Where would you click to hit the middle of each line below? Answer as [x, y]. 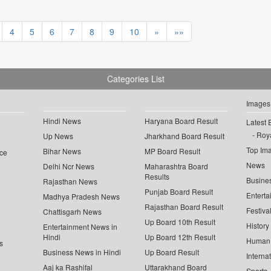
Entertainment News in [80, 227]
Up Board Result [172, 252]
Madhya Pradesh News [82, 197]
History [257, 226]
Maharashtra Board [176, 166]
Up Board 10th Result [180, 222]
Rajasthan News [70, 181]
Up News [58, 136]
